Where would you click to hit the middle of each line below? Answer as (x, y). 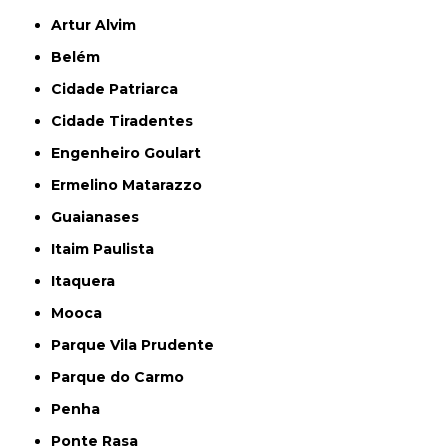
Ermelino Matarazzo (131, 185)
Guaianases (101, 217)
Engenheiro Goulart (131, 153)
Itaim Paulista (105, 249)
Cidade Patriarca (120, 89)
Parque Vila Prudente (138, 345)
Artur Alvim (99, 25)
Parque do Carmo (123, 377)
